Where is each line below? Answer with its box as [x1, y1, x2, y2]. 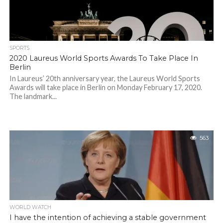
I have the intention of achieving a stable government [9, 213, 206, 222]
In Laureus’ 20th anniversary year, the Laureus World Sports [9, 74, 200, 83]
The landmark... [9, 92, 57, 101]
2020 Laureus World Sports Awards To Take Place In [9, 54, 198, 63]
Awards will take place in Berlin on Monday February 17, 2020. [9, 83, 202, 92]
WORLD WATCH [9, 204, 51, 211]
